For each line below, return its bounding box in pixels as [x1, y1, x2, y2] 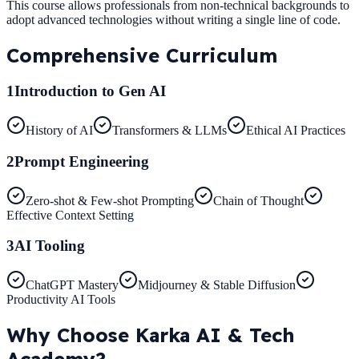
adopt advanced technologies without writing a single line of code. [6, 12, 341, 26]
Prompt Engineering [14, 152, 149, 170]
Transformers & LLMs [112, 123, 227, 138]
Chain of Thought [213, 193, 304, 208]
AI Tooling [14, 237, 85, 255]
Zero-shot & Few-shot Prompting [26, 193, 194, 208]
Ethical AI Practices [246, 123, 345, 138]
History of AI [26, 123, 93, 138]
